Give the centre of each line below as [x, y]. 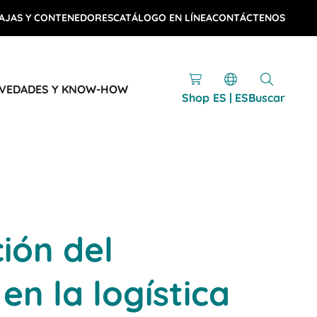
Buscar [267, 97]
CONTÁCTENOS [249, 18]
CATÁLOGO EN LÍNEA [163, 18]
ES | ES [231, 97]
